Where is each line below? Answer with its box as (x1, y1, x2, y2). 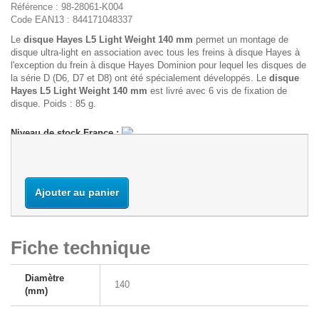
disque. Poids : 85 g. (11, 98, 96, 109)
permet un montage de (196, 33, 288, 45)
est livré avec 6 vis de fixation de (147, 85, 287, 96)
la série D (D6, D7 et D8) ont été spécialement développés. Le (11, 72, 269, 83)
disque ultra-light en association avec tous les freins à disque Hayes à (11, 46, 300, 58)
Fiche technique (11, 236, 150, 258)
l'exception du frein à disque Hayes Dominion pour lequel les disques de (11, 59, 306, 70)
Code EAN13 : (11, 14, 73, 25)
